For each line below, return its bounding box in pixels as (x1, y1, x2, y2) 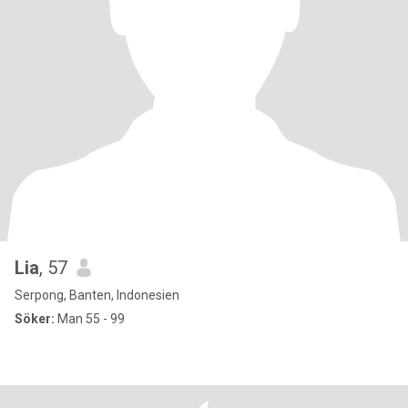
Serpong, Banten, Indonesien (15, 288, 179, 302)
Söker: (15, 311, 55, 326)
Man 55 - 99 (55, 311, 125, 326)
